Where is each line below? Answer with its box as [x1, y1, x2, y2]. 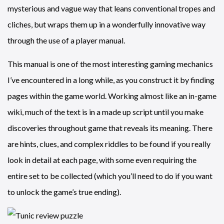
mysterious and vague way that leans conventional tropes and [7, 3, 215, 13]
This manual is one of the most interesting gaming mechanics [7, 58, 213, 68]
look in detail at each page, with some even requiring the [7, 154, 196, 164]
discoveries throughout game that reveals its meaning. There [7, 122, 212, 132]
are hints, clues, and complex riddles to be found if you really [7, 138, 210, 148]
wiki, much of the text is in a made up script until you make [7, 106, 203, 116]
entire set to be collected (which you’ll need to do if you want [7, 170, 212, 180]
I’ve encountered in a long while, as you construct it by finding [7, 74, 214, 84]
